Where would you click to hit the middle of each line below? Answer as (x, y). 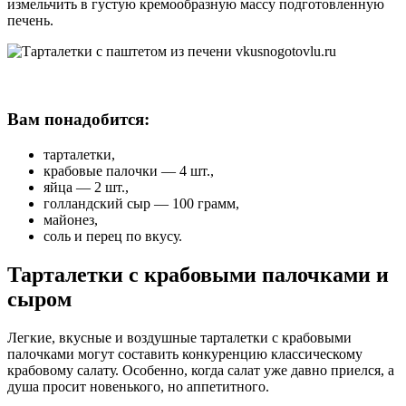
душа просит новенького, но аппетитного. (138, 386)
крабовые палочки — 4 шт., (129, 170)
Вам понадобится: (78, 119)
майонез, (71, 219)
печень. (30, 21)
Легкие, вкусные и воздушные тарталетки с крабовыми (179, 337)
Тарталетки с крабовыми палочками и (198, 274)
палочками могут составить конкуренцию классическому (185, 353)
